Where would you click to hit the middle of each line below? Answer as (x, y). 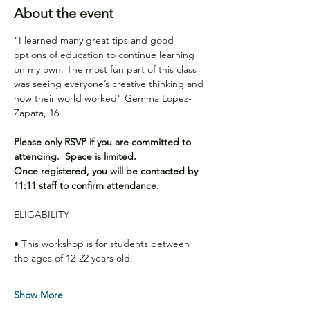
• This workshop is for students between (103, 244)
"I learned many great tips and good (95, 40)
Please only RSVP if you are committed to (104, 142)
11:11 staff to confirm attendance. (86, 185)
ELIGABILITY (42, 215)
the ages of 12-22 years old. (73, 258)
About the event (64, 13)
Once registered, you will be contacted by (107, 171)
